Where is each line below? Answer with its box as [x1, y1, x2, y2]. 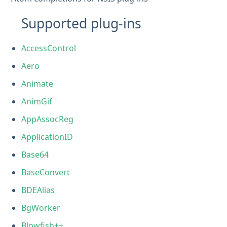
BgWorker [21, 202, 61, 213]
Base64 [21, 148, 49, 160]
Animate [21, 78, 54, 89]
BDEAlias [21, 184, 55, 196]
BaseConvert [21, 166, 70, 178]
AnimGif [21, 95, 53, 107]
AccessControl [21, 42, 77, 54]
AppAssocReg [21, 113, 74, 125]
